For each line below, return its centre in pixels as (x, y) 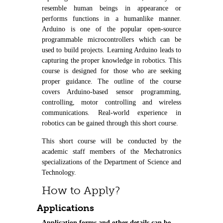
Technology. (59, 172)
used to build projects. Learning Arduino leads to (111, 50)
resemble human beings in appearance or (111, 8)
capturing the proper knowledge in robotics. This (111, 60)
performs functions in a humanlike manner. (111, 18)
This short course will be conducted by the (111, 141)
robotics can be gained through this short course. (110, 123)
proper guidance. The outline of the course (111, 81)
